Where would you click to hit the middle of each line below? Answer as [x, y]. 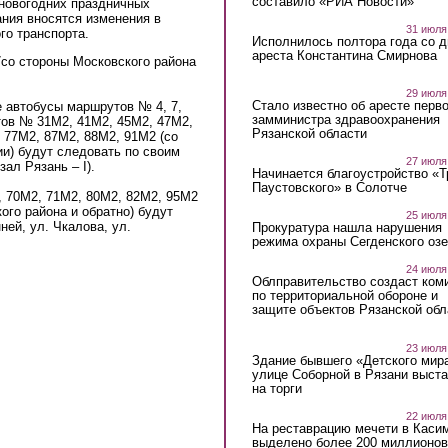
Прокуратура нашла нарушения [346, 228]
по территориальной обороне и [344, 296]
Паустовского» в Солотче [329, 188]
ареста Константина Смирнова [344, 55]
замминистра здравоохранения [345, 120]
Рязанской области [309, 134]
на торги [276, 388]
